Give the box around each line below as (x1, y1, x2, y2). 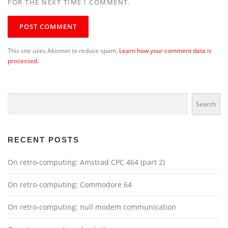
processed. (8, 56, 39, 66)
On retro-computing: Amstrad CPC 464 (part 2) (8, 157, 165, 167)
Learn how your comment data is (119, 46, 212, 55)
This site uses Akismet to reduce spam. (8, 46, 119, 55)
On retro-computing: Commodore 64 (8, 180, 132, 190)
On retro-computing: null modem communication (8, 202, 176, 212)
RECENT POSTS (8, 135, 79, 145)
